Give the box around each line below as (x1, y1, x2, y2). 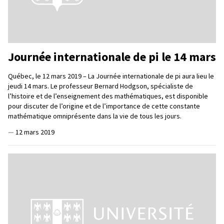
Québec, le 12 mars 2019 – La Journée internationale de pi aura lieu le (8, 71, 214, 80)
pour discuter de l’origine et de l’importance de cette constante (8, 101, 200, 110)
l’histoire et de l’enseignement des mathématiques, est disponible (8, 91, 208, 100)
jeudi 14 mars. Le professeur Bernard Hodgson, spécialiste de (8, 81, 193, 90)
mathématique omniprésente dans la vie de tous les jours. (8, 111, 181, 120)
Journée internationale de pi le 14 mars (8, 48, 216, 64)
